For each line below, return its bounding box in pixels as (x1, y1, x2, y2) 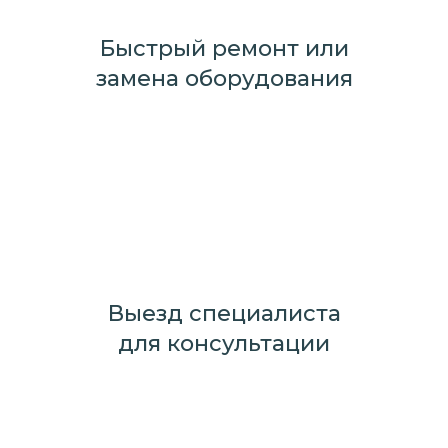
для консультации (118, 330, 330, 358)
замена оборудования (95, 65, 353, 93)
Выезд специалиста (107, 300, 341, 328)
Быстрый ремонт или (99, 35, 349, 63)
